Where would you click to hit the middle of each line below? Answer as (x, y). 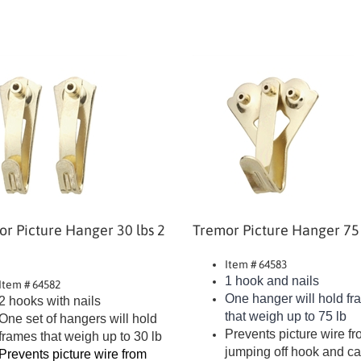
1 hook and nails (272, 273)
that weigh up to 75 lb (285, 308)
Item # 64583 (255, 256)
